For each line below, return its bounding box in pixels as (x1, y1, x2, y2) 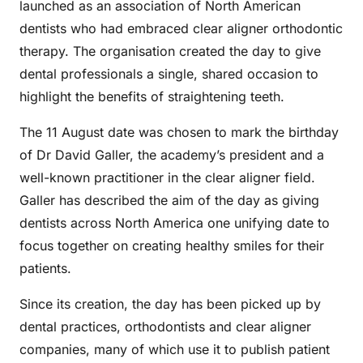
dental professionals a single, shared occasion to (19, 66, 318, 82)
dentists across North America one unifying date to (19, 215, 330, 231)
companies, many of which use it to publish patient (19, 341, 330, 357)
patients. (19, 260, 71, 276)
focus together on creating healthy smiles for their (19, 237, 324, 254)
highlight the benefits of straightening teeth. (19, 88, 284, 105)
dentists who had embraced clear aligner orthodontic (19, 20, 343, 36)
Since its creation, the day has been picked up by (19, 296, 321, 312)
